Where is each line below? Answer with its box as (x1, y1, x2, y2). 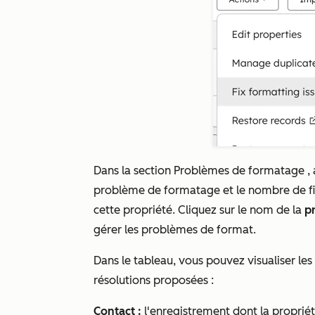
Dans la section (94, 164, 174, 177)
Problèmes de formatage (174, 164, 304, 177)
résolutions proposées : (94, 274, 214, 287)
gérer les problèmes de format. (94, 223, 256, 236)
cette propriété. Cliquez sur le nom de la (94, 203, 304, 217)
